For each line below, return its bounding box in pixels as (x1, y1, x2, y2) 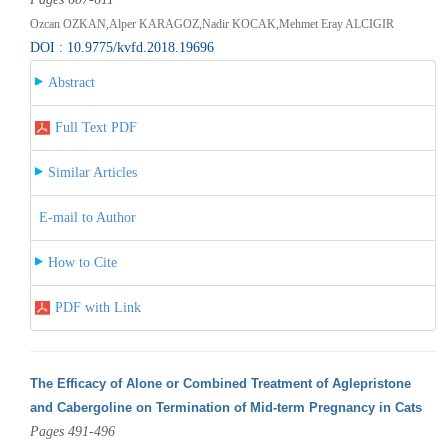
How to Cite (47, 254, 117, 270)
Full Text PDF (54, 119, 137, 135)
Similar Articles (47, 164, 137, 180)
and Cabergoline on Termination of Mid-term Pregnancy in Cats (29, 399, 422, 415)
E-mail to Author (38, 209, 136, 225)
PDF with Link (54, 299, 141, 315)
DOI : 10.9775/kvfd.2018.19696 (29, 39, 214, 55)
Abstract (47, 74, 95, 90)
